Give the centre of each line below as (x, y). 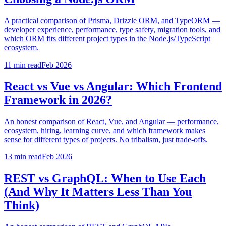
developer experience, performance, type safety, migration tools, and (112, 30)
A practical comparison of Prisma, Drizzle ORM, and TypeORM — (112, 20)
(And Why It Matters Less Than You (98, 191)
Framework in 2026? (58, 100)
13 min (15, 156)
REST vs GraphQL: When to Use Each (105, 178)
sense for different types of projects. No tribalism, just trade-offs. (106, 139)
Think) (22, 205)
